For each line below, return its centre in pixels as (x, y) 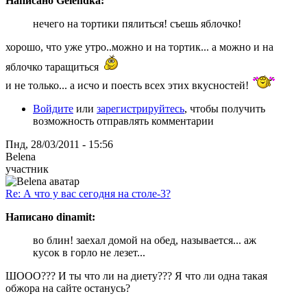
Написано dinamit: (50, 217)
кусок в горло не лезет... (89, 252)
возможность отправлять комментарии (123, 121)
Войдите (53, 108)
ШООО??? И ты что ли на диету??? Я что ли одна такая (136, 275)
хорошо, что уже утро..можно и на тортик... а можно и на (139, 47)
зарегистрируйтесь (140, 108)
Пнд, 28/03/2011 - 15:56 (59, 144)
